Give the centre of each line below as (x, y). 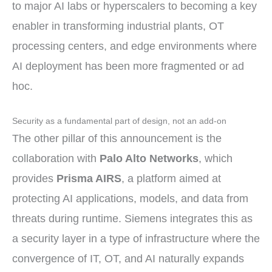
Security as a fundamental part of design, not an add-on (119, 121)
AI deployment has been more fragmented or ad (128, 66)
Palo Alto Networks (149, 159)
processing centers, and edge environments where (134, 46)
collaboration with (56, 159)
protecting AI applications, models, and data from (130, 199)
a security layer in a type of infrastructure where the (136, 239)
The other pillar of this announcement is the (117, 139)
